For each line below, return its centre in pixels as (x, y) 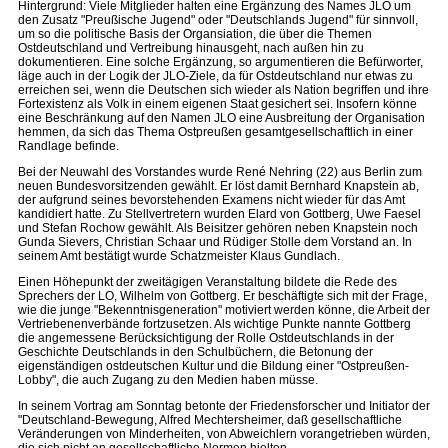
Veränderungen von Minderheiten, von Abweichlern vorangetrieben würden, (224, 434)
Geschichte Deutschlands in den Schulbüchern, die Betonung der (195, 352)
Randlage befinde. (68, 146)
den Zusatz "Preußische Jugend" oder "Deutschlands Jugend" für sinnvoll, (218, 20)
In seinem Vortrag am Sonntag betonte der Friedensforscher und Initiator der (224, 406)
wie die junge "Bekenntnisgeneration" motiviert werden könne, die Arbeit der (224, 310)
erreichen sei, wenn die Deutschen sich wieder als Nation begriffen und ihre (223, 90)
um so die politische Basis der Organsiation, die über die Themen (195, 34)
